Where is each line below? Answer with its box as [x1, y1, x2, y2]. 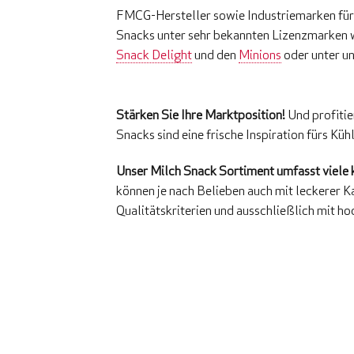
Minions [239, 47, 281, 62]
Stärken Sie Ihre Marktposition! [116, 106, 285, 122]
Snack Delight [116, 47, 192, 62]
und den [192, 47, 239, 62]
